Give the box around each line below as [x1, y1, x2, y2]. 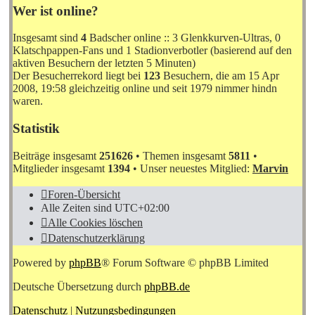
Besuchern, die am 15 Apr [160, 70, 279, 82]
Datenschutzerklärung [48, 231, 145, 244]
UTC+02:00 [115, 201, 169, 214]
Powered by [13, 256, 69, 269]
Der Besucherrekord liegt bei [13, 70, 143, 82]
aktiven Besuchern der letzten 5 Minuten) [13, 57, 195, 70]
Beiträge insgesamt [13, 149, 99, 162]
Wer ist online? [13, 3, 98, 18]
